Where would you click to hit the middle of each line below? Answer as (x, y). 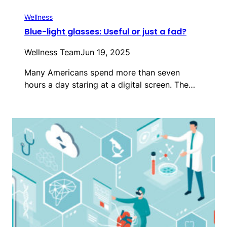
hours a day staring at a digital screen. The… (110, 85)
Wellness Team (52, 52)
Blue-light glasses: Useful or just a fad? (105, 32)
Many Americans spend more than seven (102, 73)
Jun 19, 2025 (105, 52)
